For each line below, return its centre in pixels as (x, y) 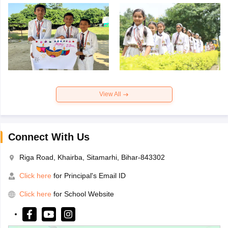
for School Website (83, 194)
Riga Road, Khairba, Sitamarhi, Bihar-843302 (92, 158)
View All (111, 94)
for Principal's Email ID (88, 176)
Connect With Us (49, 137)
